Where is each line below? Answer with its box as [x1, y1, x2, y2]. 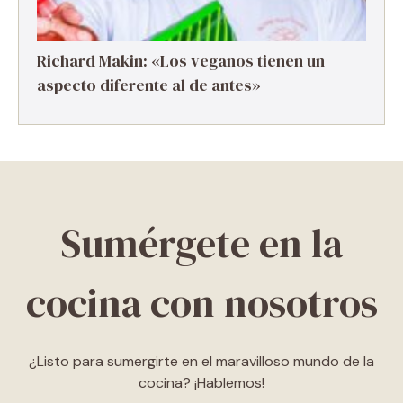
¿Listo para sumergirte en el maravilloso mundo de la [29, 352, 374, 371]
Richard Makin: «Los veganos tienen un [37, 49, 325, 72]
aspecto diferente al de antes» [37, 74, 261, 96]
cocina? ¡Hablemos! [139, 373, 264, 392]
